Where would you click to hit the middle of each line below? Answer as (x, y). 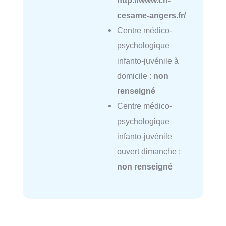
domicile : (135, 75)
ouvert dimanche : (149, 151)
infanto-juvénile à (148, 60)
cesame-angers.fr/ (151, 15)
